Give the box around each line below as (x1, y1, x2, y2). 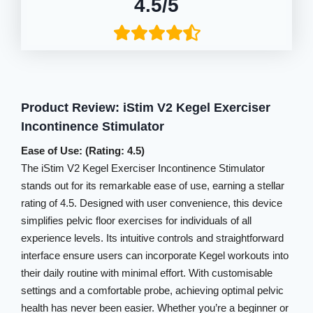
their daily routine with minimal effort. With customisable (21, 267, 273, 279)
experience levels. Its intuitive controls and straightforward (21, 232, 284, 244)
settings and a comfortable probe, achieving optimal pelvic (21, 284, 284, 296)
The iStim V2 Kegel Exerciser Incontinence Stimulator (21, 162, 265, 174)
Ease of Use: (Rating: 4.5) (21, 145, 145, 156)
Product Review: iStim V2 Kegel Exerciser (21, 100, 271, 115)
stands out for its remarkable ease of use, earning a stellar (21, 180, 285, 191)
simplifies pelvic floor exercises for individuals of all (21, 214, 252, 226)
